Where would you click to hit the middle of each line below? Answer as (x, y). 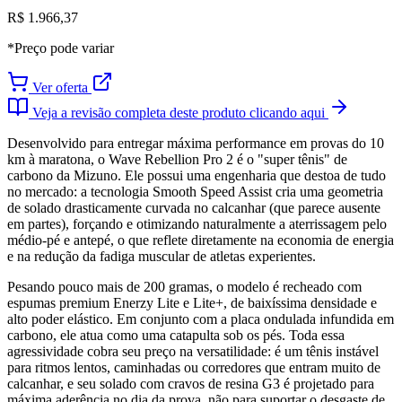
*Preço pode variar (61, 48)
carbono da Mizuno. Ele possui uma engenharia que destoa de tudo (197, 176)
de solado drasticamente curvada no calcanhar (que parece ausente (194, 208)
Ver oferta (60, 88)
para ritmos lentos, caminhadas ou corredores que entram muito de (194, 368)
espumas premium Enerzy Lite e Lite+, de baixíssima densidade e (192, 303)
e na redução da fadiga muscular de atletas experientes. (162, 257)
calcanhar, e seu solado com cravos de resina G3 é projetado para (191, 384)
